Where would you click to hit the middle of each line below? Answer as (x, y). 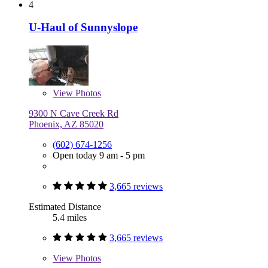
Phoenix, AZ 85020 (66, 124)
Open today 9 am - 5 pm (99, 156)
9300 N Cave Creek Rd (74, 114)
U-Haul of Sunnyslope (83, 28)
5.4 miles (70, 218)
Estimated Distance (65, 207)
